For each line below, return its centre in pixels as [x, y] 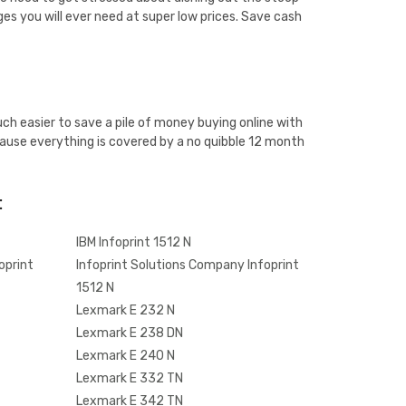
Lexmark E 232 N [125, 310]
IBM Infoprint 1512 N [133, 242]
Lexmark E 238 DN [129, 333]
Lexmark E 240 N [125, 355]
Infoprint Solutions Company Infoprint [187, 265]
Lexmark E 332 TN [129, 378]
